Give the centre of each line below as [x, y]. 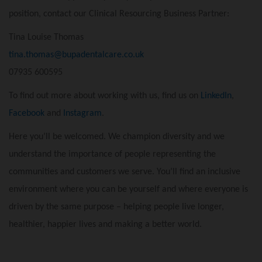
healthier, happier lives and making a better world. [106, 225]
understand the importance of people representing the [112, 155]
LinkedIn [216, 96]
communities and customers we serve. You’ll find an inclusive [125, 172]
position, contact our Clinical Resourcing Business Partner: [119, 14]
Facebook [27, 114]
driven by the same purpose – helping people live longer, [116, 207]
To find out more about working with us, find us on [105, 96]
